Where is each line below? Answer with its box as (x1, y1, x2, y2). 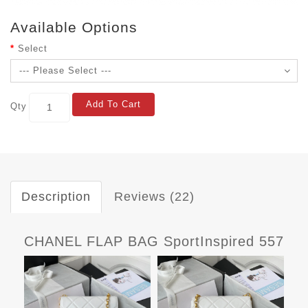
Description (21, 189, 91, 203)
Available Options (10, 19, 137, 35)
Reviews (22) (114, 189, 195, 203)
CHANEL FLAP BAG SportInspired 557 (24, 233, 284, 249)
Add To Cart (86, 98, 141, 109)
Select (18, 43, 47, 54)
